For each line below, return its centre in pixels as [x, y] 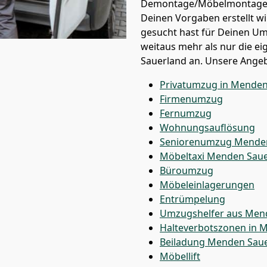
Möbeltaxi [183, 156]
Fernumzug [186, 113]
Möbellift [180, 256]
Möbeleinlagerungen [207, 185]
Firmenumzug [191, 99]
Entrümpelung [193, 199]
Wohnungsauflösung [207, 128]
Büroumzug [187, 170]
